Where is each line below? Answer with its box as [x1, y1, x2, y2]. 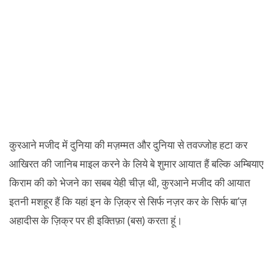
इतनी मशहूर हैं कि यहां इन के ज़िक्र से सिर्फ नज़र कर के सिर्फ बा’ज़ [9, 194, 247, 208]
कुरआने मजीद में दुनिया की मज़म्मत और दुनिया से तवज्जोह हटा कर [9, 137, 247, 152]
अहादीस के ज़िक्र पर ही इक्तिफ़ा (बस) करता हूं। [9, 213, 182, 227]
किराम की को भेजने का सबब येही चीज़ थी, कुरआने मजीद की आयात [9, 175, 250, 190]
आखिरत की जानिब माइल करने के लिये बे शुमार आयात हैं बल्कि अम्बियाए [9, 156, 263, 171]
